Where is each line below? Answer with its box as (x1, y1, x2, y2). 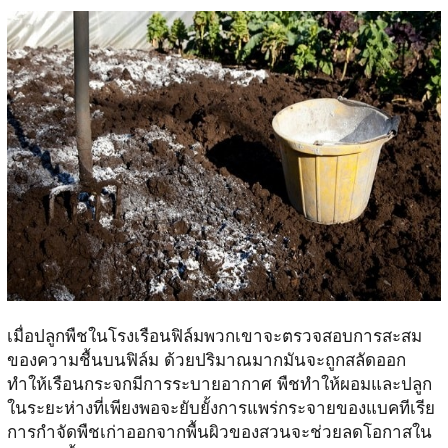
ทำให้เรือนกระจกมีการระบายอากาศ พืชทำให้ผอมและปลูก (6, 374, 432, 394)
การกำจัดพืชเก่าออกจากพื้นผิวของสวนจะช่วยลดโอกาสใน (6, 422, 432, 442)
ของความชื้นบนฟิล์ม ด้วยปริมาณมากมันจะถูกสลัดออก (6, 350, 406, 370)
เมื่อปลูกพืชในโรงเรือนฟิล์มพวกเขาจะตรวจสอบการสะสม (6, 326, 422, 346)
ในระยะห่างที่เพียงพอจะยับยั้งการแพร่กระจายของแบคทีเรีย (6, 398, 435, 418)
